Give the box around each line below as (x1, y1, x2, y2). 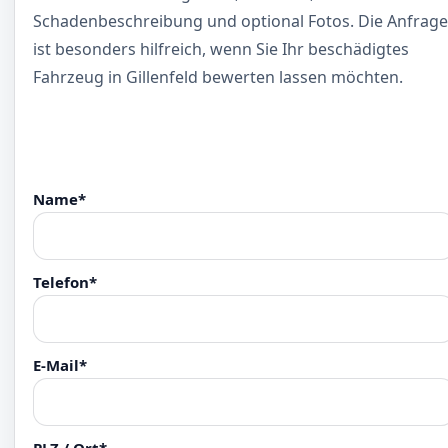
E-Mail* (33, 355, 87, 375)
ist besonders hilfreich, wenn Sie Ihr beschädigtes (33, 38, 409, 60)
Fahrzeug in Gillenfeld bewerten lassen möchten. (33, 66, 403, 88)
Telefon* (33, 272, 97, 292)
